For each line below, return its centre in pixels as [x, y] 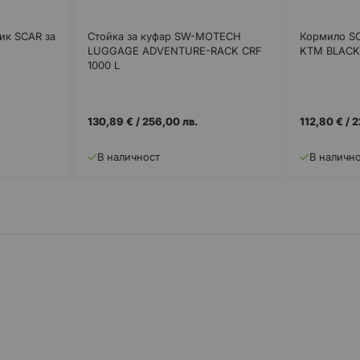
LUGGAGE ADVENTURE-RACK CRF [174, 50]
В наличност [128, 157]
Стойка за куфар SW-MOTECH [164, 36]
